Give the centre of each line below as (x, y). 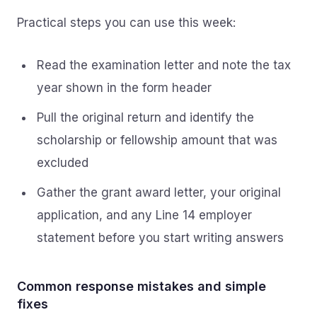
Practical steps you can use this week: (126, 23)
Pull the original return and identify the (145, 117)
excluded (63, 163)
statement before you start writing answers (160, 238)
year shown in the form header (124, 88)
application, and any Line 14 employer (144, 215)
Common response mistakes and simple (142, 286)
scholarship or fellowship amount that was (157, 140)
